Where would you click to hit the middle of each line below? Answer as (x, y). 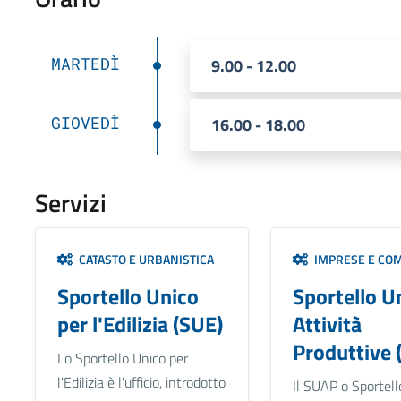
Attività (327, 324)
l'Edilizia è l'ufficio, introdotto (141, 382)
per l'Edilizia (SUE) (140, 324)
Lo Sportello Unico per (122, 358)
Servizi (70, 202)
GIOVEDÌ (85, 122)
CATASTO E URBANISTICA (143, 259)
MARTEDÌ (85, 63)
